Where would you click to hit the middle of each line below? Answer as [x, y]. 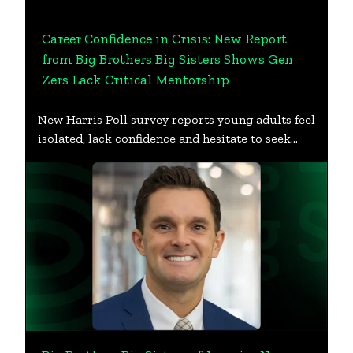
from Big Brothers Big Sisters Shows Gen [168, 59]
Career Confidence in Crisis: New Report [165, 39]
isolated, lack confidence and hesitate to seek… [168, 139]
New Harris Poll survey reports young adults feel [176, 120]
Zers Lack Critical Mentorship [136, 80]
